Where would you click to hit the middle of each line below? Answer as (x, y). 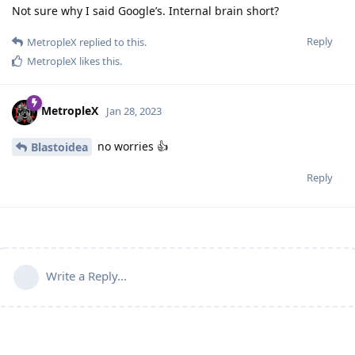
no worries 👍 (131, 146)
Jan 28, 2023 (134, 111)
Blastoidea (59, 147)
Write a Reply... (86, 276)
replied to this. (112, 42)
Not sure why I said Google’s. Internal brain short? (145, 10)
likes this (98, 61)
